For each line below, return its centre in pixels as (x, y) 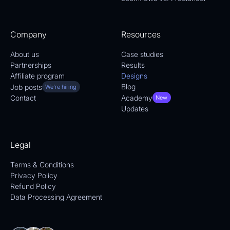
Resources (141, 35)
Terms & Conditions (42, 165)
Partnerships (31, 65)
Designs (134, 76)
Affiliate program (37, 76)
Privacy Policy (34, 176)
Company (28, 35)
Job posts (26, 87)
